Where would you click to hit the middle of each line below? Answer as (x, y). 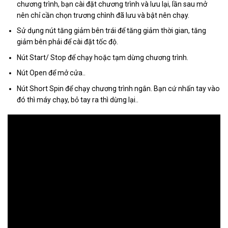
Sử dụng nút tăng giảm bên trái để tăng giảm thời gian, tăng (112, 31)
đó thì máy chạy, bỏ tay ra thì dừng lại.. (78, 99)
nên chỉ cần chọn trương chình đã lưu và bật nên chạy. (103, 15)
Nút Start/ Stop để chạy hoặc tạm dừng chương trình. (103, 57)
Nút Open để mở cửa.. (51, 73)
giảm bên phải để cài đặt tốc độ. (68, 42)
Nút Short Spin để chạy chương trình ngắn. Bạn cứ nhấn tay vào (119, 88)
